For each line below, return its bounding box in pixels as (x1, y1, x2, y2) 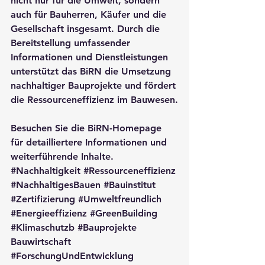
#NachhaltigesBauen (11, 179, 101, 191)
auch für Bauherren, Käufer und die (11, 9, 169, 21)
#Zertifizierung (11, 193, 75, 205)
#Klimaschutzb (11, 222, 75, 234)
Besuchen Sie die (11, 122, 88, 134)
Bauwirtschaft (11, 236, 74, 248)
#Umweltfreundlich (78, 193, 161, 205)
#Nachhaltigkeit (11, 165, 80, 177)
